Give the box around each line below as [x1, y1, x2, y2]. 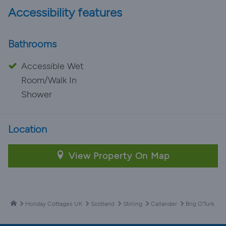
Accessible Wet [21, 61, 84, 72]
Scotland [91, 200, 115, 207]
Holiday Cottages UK [25, 200, 82, 207]
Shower [21, 89, 52, 100]
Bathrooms [8, 38, 56, 50]
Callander [151, 200, 177, 207]
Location [8, 123, 47, 135]
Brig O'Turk [186, 200, 214, 207]
